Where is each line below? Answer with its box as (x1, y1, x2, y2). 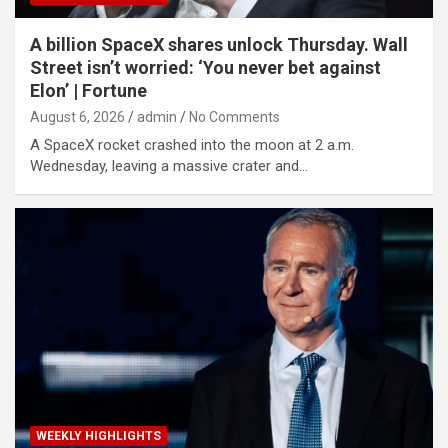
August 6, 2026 (30, 109, 125, 126)
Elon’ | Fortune (30, 80, 147, 102)
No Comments (189, 109, 280, 126)
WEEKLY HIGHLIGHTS (36, 428, 161, 443)
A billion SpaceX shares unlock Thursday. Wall (30, 34, 408, 56)
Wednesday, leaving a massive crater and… (30, 157, 308, 176)
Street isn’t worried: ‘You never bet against (30, 57, 381, 79)
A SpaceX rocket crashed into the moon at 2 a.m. (30, 136, 354, 155)
